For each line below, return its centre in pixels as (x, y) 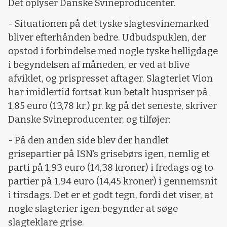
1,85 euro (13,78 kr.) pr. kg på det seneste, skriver (112, 106)
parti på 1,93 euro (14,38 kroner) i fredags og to (111, 168)
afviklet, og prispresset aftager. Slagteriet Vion (110, 78)
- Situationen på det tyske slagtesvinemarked (108, 24)
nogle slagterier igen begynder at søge (93, 209)
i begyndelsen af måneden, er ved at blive (99, 65)
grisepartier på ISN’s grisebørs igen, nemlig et (109, 154)
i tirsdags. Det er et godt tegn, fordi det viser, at (111, 195)
